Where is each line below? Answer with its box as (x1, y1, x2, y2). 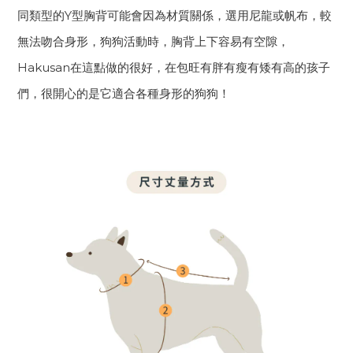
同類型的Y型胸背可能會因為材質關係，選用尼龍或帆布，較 (17, 8, 332, 24)
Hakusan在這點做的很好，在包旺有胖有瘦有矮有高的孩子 (17, 60, 330, 76)
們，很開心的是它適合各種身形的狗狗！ (17, 86, 230, 102)
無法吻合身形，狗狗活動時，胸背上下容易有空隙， (17, 34, 289, 50)
